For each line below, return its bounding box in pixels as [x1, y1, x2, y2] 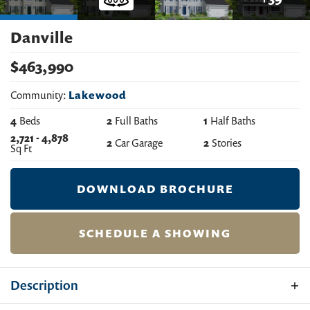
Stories [211, 136, 241, 150]
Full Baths [115, 113, 158, 127]
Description [10, 276, 78, 293]
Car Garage [115, 136, 163, 150]
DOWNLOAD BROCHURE [76, 181, 234, 197]
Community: [10, 87, 66, 102]
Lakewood [69, 87, 127, 102]
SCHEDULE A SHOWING [79, 225, 231, 241]
